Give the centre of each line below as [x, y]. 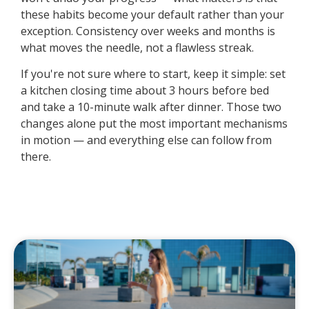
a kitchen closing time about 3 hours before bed [145, 91]
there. [36, 157]
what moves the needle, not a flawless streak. [137, 47]
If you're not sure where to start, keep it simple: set [153, 74]
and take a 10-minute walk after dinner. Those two [151, 107]
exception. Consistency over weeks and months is [148, 31]
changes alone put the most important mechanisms [154, 124]
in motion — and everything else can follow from [146, 140]
